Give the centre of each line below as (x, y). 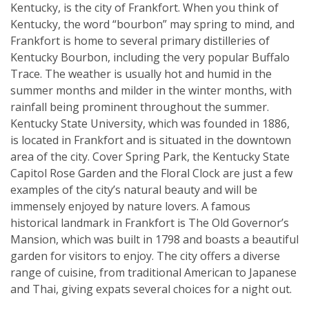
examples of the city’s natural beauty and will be (134, 189)
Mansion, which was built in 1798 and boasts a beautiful (154, 239)
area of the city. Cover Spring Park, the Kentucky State (150, 156)
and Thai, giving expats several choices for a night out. (151, 289)
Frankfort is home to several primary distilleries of (140, 40)
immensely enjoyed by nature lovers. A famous (130, 206)
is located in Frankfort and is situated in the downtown (151, 140)
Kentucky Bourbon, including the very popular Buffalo (150, 57)
